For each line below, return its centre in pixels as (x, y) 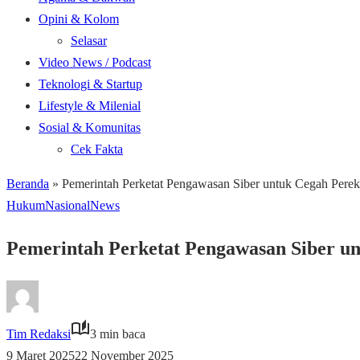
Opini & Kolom (79, 19)
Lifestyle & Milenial (90, 106)
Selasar (89, 41)
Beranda (28, 184)
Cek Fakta (97, 149)
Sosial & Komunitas (90, 127)
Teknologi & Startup (90, 84)
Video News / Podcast (95, 62)
